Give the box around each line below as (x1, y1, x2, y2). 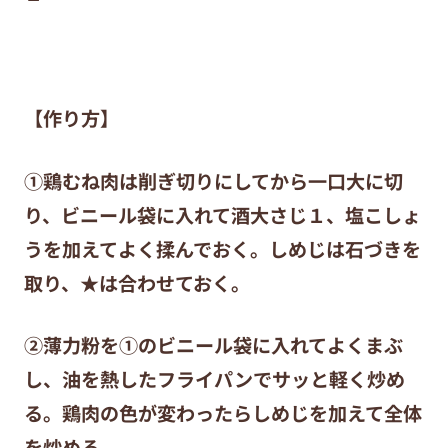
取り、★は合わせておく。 (23, 268, 250, 297)
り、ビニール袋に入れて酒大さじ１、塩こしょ (23, 200, 421, 229)
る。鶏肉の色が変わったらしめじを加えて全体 (23, 399, 422, 428)
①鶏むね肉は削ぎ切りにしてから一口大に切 (23, 166, 403, 195)
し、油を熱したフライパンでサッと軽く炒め (23, 365, 405, 394)
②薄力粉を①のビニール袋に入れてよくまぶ (23, 331, 403, 360)
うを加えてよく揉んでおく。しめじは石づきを (23, 234, 421, 263)
